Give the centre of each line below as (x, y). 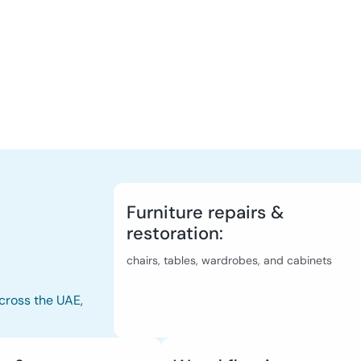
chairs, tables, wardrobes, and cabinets (230, 261)
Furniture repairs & (205, 213)
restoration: (175, 234)
